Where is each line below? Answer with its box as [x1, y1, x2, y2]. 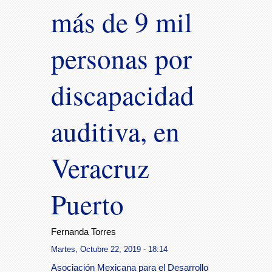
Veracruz [51, 149, 149, 186]
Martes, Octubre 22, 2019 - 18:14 [51, 244, 168, 254]
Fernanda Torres [51, 227, 116, 237]
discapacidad [51, 76, 194, 113]
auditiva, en [51, 113, 180, 149]
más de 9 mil [51, 4, 192, 40]
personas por [51, 40, 192, 76]
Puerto [51, 186, 124, 222]
